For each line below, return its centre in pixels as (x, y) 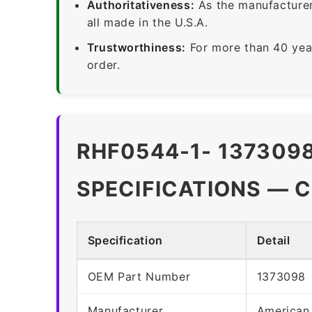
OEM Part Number (139, 276)
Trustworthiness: (136, 47)
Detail (273, 240)
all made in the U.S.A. (147, 22)
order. (103, 64)
